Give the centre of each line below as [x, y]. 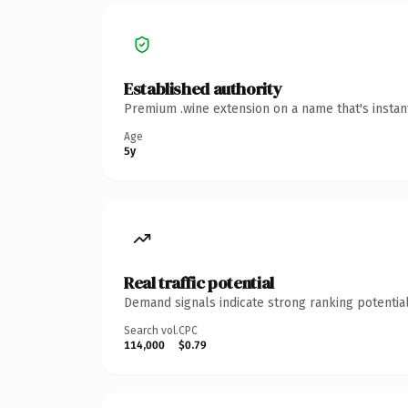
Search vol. [151, 330]
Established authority [203, 88]
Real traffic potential [199, 282]
